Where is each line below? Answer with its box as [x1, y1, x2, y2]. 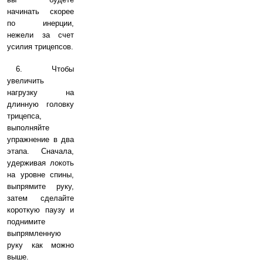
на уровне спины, [7, 170, 74, 179]
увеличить [7, 76, 44, 85]
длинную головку [7, 99, 74, 109]
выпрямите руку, [7, 181, 74, 191]
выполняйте [7, 123, 49, 132]
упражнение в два [7, 134, 74, 144]
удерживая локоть [7, 158, 74, 167]
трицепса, [7, 111, 42, 120]
